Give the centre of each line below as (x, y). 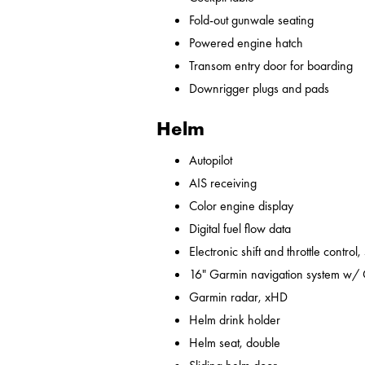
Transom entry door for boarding (271, 66)
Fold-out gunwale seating (251, 20)
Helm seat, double (235, 343)
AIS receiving (223, 183)
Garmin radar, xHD (238, 297)
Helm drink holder (235, 320)
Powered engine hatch (246, 43)
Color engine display (241, 206)
